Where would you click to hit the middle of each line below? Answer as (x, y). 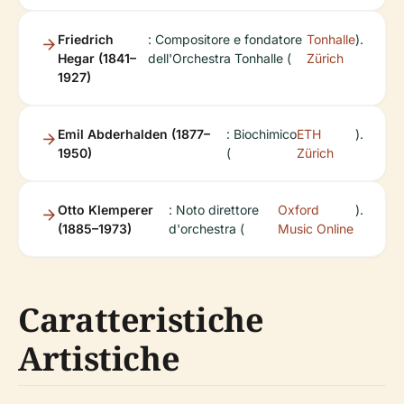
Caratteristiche (141, 320)
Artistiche (99, 358)
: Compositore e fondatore (225, 39)
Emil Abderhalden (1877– (134, 134)
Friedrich (86, 39)
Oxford (298, 210)
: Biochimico (261, 134)
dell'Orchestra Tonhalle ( (220, 58)
